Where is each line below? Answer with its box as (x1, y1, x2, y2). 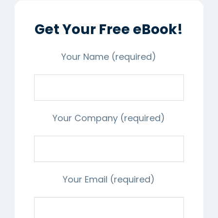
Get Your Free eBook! (35, 19, 183, 39)
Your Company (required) (53, 111, 165, 124)
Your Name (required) (61, 50, 157, 63)
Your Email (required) (63, 173, 155, 185)
